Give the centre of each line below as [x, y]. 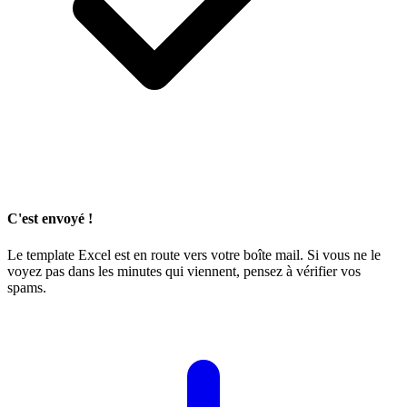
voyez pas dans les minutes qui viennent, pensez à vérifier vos [184, 271]
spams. [27, 287]
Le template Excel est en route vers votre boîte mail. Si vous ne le [194, 254]
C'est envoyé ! [50, 219]
